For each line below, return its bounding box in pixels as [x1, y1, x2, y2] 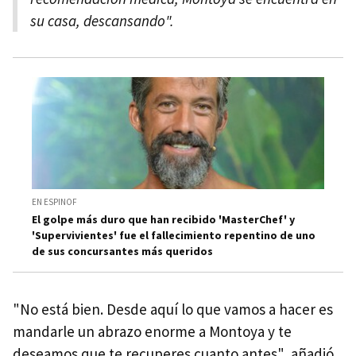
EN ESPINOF [32, 195, 77, 207]
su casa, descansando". [30, 11, 174, 31]
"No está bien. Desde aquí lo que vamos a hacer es [13, 299, 333, 319]
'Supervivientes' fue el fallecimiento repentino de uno [32, 227, 315, 242]
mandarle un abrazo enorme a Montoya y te [13, 321, 292, 341]
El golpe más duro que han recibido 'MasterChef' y [32, 211, 295, 226]
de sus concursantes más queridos [32, 243, 213, 258]
